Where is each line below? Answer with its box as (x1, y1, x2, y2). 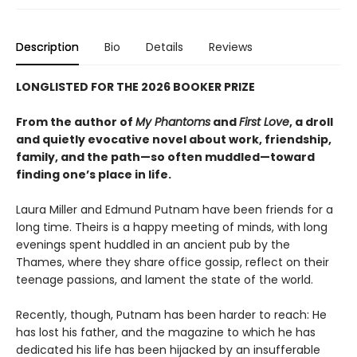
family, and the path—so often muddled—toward (16, 148, 315, 165)
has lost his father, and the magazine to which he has (16, 324, 316, 340)
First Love (239, 113, 289, 130)
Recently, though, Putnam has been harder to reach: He (16, 306, 327, 323)
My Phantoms (135, 113, 210, 130)
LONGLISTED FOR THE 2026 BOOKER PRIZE (16, 78, 255, 95)
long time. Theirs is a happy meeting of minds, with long (16, 218, 328, 235)
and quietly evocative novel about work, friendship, (16, 131, 331, 147)
